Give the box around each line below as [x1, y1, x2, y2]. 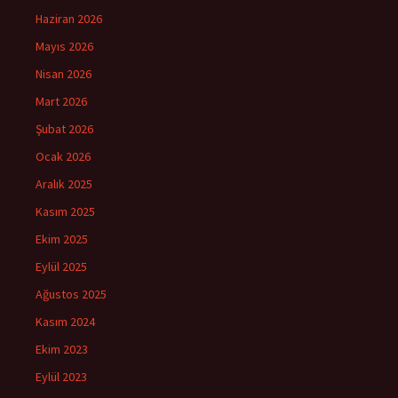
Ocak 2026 [36, 147, 91, 164]
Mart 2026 [36, 92, 87, 109]
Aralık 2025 [36, 175, 92, 192]
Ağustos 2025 [36, 285, 107, 302]
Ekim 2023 [36, 340, 88, 357]
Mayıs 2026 [36, 37, 93, 54]
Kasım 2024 [36, 313, 95, 330]
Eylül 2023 [36, 368, 87, 385]
